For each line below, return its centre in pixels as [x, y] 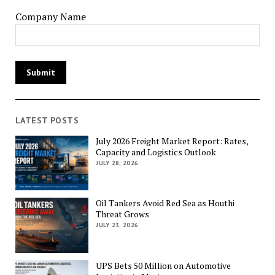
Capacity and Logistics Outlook [156, 152]
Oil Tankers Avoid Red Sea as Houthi [165, 203]
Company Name [50, 17]
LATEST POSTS [47, 120]
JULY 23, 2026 [117, 225]
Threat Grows [123, 214]
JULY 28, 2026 [117, 163]
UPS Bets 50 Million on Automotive [164, 265]
